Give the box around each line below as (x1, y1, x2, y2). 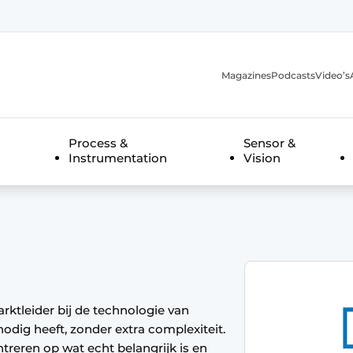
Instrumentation (68, 150, 167, 165)
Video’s (315, 69, 350, 81)
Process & (68, 136, 128, 150)
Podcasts (271, 69, 315, 81)
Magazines (221, 69, 271, 81)
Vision (243, 150, 281, 165)
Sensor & (243, 136, 295, 150)
